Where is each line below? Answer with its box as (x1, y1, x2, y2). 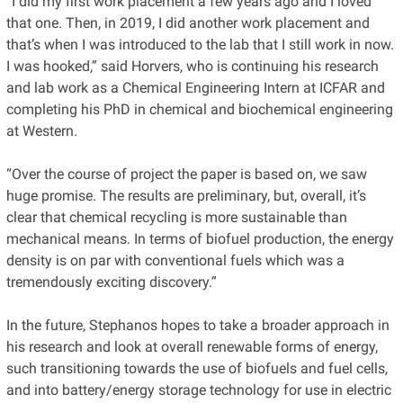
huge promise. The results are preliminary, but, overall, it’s (5, 186, 366, 204)
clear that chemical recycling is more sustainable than (5, 208, 347, 226)
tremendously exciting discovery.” (5, 273, 217, 291)
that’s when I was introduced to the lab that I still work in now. (5, 35, 394, 53)
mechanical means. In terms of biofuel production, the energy (5, 229, 394, 247)
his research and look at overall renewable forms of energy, (5, 337, 378, 355)
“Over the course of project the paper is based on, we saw (5, 165, 367, 183)
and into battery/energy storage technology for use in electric (5, 381, 391, 399)
